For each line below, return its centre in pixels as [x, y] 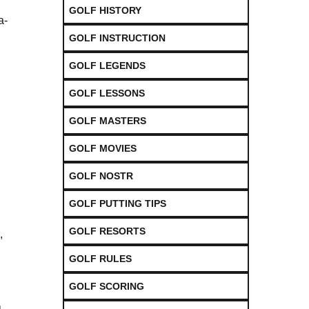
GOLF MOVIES [103, 148]
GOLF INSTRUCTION [117, 38]
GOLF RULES [100, 258]
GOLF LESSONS [107, 93]
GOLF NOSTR [101, 176]
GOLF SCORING [107, 286]
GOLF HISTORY [105, 10]
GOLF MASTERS [108, 120]
